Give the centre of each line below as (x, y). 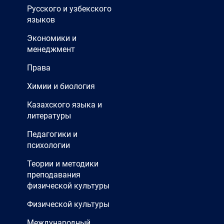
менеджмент (51, 49)
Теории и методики (63, 164)
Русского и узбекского (69, 9)
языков (41, 20)
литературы (49, 116)
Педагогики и (52, 134)
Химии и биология (61, 86)
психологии (48, 145)
